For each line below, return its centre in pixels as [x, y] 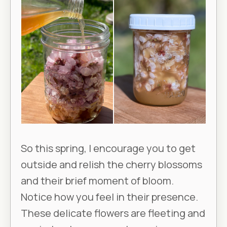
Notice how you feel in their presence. [109, 197]
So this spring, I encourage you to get [108, 148]
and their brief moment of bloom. [97, 181]
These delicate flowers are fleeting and [113, 213]
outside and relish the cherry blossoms [111, 165]
